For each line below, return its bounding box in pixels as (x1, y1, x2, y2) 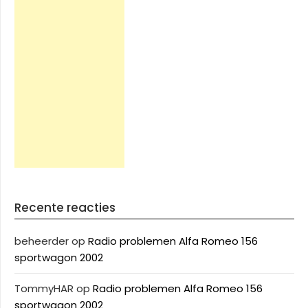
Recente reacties (14, 199, 115, 216)
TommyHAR (14, 281, 74, 296)
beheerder (14, 234, 69, 248)
